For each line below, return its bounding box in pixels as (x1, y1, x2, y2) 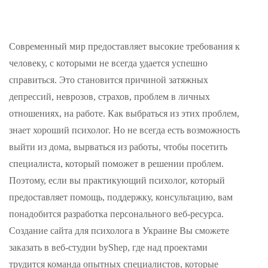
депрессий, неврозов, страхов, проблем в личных (9, 92, 210, 102)
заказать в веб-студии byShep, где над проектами (9, 242, 208, 253)
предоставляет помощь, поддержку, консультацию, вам (9, 192, 233, 203)
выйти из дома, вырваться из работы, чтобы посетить (9, 142, 227, 153)
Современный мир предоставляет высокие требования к (9, 41, 240, 52)
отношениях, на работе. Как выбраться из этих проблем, (9, 108, 239, 119)
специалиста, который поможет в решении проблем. (9, 159, 224, 169)
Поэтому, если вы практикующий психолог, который (9, 175, 225, 186)
